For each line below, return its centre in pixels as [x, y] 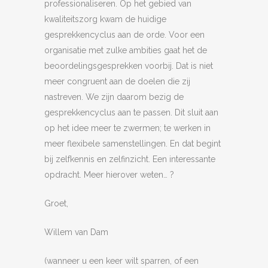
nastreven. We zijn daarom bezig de [114, 97]
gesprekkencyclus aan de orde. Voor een [124, 35]
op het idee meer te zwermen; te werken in [127, 128]
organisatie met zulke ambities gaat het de [126, 50]
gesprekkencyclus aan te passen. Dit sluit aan [131, 112]
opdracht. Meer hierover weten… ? [109, 175]
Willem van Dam [76, 232]
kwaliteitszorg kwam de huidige [105, 19]
